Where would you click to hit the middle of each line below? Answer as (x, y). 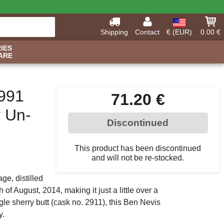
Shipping (114, 32)
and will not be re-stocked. (138, 158)
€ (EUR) (179, 32)
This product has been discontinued (138, 148)
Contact (147, 32)
